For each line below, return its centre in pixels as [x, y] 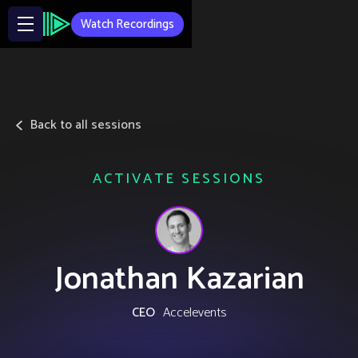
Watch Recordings [128, 24]
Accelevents [195, 313]
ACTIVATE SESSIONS [179, 179]
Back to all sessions [86, 125]
